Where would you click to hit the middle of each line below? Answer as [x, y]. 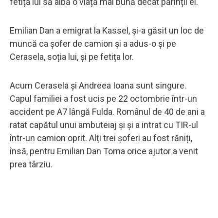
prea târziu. [31, 164]
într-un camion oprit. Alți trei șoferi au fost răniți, [101, 138]
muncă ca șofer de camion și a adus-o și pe [93, 43]
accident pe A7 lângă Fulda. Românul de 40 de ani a [107, 111]
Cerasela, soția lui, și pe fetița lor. [73, 56]
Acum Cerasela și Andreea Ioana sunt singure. [98, 85]
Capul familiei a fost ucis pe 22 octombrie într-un [103, 98]
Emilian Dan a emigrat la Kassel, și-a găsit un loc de [107, 30]
